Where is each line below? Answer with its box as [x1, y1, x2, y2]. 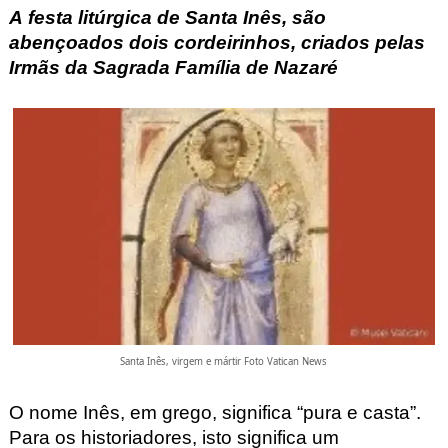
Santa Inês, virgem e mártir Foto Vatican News [120, 355, 328, 368]
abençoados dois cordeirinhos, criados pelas [8, 32, 425, 53]
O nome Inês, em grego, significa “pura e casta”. [8, 402, 421, 423]
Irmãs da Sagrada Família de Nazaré [8, 57, 338, 78]
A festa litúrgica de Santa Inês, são [8, 7, 326, 28]
